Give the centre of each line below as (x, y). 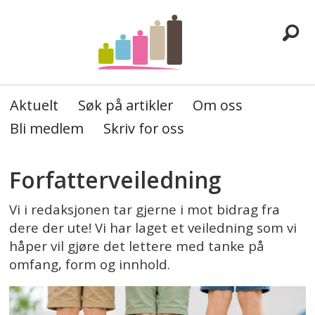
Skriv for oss (143, 128)
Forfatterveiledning (115, 180)
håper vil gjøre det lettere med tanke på (137, 246)
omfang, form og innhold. (90, 264)
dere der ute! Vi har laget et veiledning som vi (153, 227)
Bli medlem (46, 128)
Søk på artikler (125, 105)
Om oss (217, 105)
